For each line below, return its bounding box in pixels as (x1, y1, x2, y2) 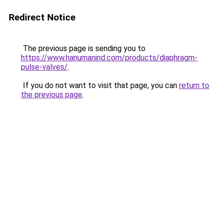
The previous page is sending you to (21, 44, 145, 53)
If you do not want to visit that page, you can (21, 81, 179, 90)
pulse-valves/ (21, 62, 68, 72)
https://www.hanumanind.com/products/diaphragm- (21, 53, 198, 62)
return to (179, 81, 209, 90)
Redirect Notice (9, 12, 75, 23)
